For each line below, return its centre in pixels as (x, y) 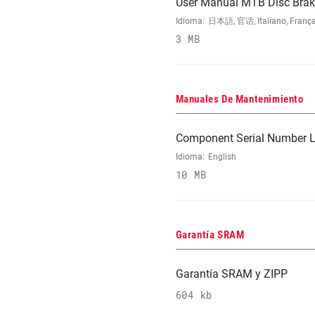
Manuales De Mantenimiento (239, 99)
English (222, 157)
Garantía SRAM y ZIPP (231, 274)
